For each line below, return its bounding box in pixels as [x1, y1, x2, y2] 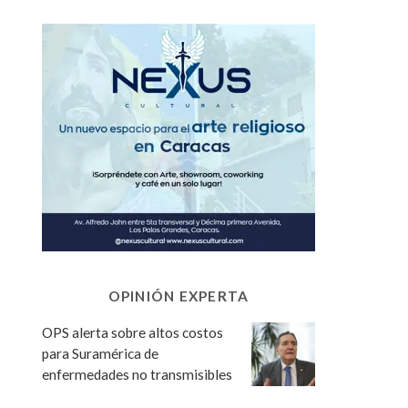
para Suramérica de [42, 344, 158, 362]
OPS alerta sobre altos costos [42, 323, 223, 341]
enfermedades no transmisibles [42, 365, 232, 382]
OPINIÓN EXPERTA [107, 287, 250, 304]
